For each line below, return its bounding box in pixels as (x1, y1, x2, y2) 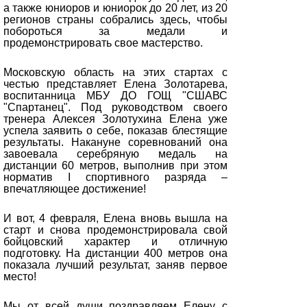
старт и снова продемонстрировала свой (3, 224, 228, 236)
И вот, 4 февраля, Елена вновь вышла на (3, 212, 228, 224)
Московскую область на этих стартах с (3, 66, 228, 78)
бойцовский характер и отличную (3, 236, 228, 247)
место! (3, 271, 36, 282)
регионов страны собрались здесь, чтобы (3, 14, 228, 25)
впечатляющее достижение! (3, 183, 146, 195)
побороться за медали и (3, 25, 228, 37)
